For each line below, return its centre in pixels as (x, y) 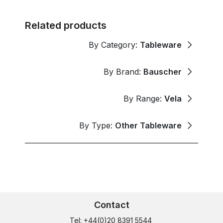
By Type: (97, 125)
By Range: (144, 98)
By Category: (114, 45)
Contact (111, 205)
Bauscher (163, 71)
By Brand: (123, 71)
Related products (66, 25)
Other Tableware (148, 125)
